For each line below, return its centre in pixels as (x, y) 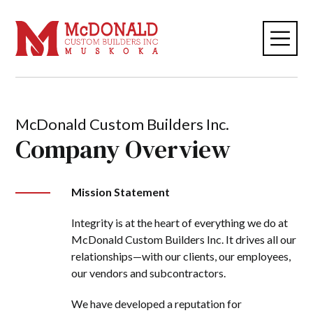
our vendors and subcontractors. (149, 273)
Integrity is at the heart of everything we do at (180, 223)
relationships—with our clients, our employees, (181, 256)
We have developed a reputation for (157, 304)
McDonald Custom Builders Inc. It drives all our (184, 239)
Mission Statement (121, 192)
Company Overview (123, 149)
